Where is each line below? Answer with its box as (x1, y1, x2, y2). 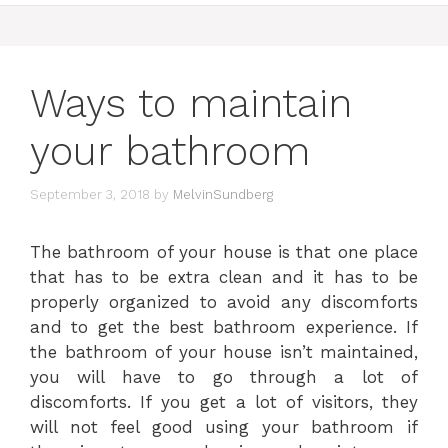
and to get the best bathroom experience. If (30, 316, 418, 337)
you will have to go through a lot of (30, 366, 418, 387)
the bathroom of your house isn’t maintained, (30, 341, 418, 362)
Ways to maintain (30, 80, 352, 127)
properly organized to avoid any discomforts (30, 291, 418, 312)
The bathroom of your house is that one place (30, 241, 418, 262)
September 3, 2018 (30, 186, 150, 202)
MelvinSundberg (173, 186, 273, 202)
